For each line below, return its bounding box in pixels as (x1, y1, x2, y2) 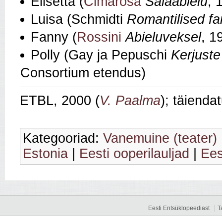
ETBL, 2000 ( (20, 93, 100, 109)
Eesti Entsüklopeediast (148, 205, 210, 212)
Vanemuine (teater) (103, 131, 217, 146)
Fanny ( (31, 30, 77, 45)
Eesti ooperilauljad (79, 146, 189, 162)
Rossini (77, 30, 121, 45)
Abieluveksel (125, 30, 201, 45)
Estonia (23, 146, 68, 162)
